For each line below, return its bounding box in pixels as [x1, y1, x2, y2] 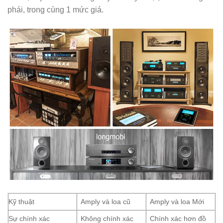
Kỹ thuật [8, 198, 34, 206]
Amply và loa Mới [150, 198, 205, 206]
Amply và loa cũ [81, 198, 131, 206]
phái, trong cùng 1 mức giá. [7, 5, 104, 14]
